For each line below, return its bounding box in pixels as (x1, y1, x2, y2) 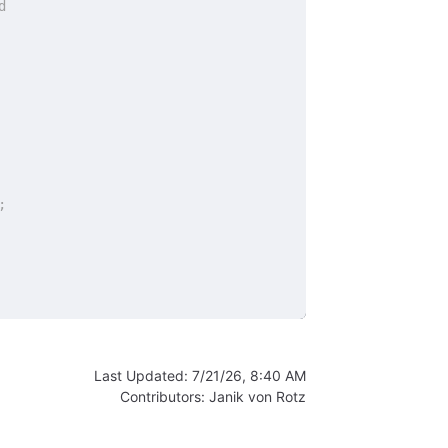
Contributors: (120, 388, 209, 406)
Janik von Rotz (209, 388, 306, 406)
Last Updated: (94, 367, 192, 385)
